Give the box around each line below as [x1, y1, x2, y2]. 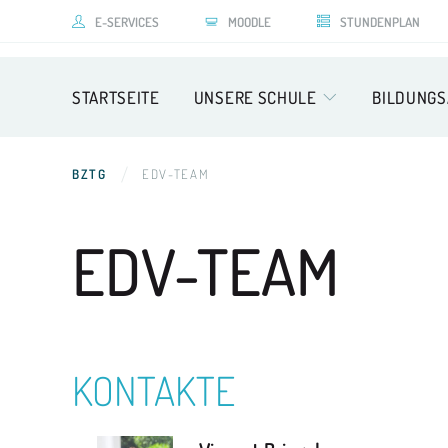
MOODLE [227, 13, 271, 30]
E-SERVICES [94, 13, 159, 30]
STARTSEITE [72, 86, 160, 108]
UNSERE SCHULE [193, 86, 317, 108]
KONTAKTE [72, 365, 235, 416]
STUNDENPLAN [340, 13, 421, 30]
